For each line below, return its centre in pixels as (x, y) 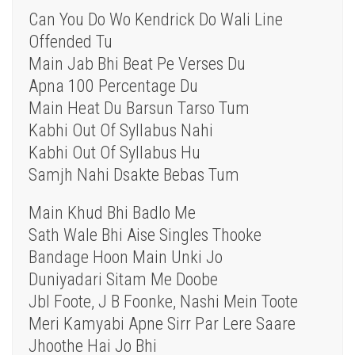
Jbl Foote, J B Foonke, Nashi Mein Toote (163, 302)
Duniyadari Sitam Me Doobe (123, 280)
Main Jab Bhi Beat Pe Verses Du (137, 64)
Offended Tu (71, 42)
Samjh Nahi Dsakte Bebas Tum (134, 175)
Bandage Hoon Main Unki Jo (126, 258)
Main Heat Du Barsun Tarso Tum (139, 109)
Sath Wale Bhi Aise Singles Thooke (145, 235)
